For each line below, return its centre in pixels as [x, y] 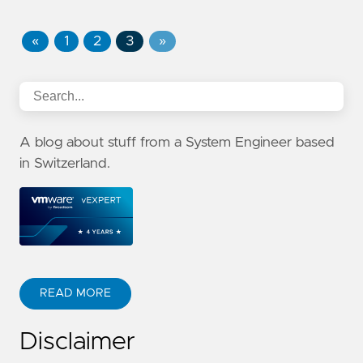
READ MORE [75, 294]
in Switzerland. [65, 164]
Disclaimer [77, 342]
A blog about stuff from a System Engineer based [177, 143]
